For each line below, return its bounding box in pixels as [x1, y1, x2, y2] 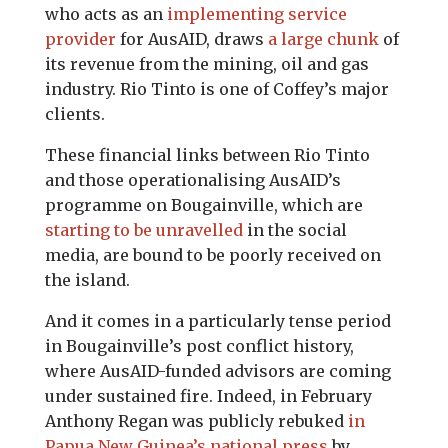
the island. [44, 270, 130, 290]
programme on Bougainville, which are [44, 195, 363, 215]
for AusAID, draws [115, 29, 268, 49]
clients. [44, 104, 105, 124]
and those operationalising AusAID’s [44, 170, 341, 190]
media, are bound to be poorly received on [44, 245, 381, 265]
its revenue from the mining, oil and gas [44, 54, 369, 74]
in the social [242, 220, 347, 240]
